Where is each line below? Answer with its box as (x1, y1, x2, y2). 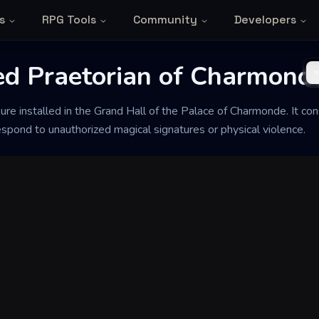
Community (132, 12, 197, 27)
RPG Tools (41, 12, 96, 27)
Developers (234, 12, 296, 27)
